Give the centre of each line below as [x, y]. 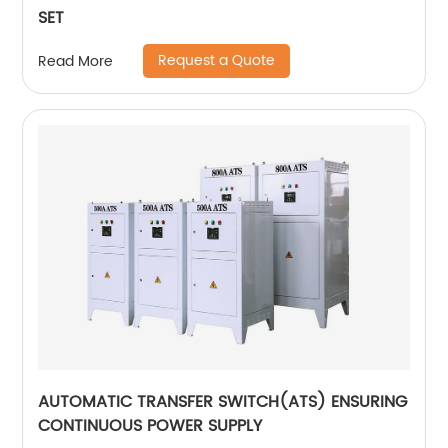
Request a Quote [217, 60]
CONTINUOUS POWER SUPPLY [150, 426]
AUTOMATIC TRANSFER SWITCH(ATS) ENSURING [223, 402]
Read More [76, 61]
